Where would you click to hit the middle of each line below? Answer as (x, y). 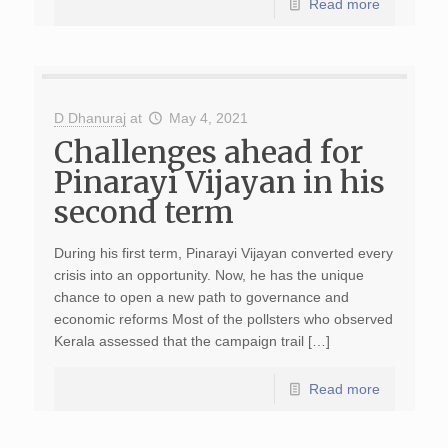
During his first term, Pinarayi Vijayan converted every (223, 253)
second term (143, 212)
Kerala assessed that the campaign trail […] (191, 341)
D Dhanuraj (89, 118)
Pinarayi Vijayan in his (219, 182)
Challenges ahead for (208, 152)
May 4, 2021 (209, 118)
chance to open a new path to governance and (201, 297)
